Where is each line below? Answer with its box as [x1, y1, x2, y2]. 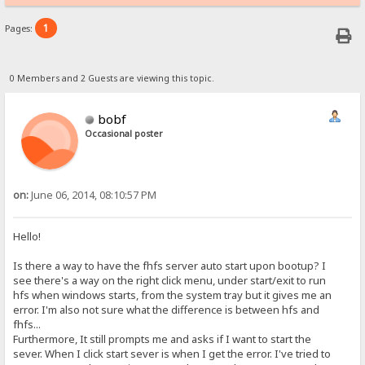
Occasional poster [85, 127, 164, 139]
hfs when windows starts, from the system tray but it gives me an [13, 288, 332, 303]
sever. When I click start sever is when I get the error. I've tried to [13, 346, 332, 362]
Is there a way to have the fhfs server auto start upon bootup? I [13, 258, 327, 274]
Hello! [13, 229, 42, 244]
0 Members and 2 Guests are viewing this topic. [9, 72, 214, 84]
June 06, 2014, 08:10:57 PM [29, 187, 157, 202]
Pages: [5, 22, 36, 35]
